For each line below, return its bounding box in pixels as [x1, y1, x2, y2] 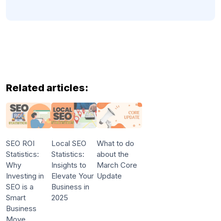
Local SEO [51, 138, 86, 148]
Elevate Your [51, 171, 94, 181]
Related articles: [6, 82, 88, 94]
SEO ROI [6, 138, 35, 148]
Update [96, 171, 122, 181]
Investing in [6, 171, 44, 181]
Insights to [51, 160, 86, 170]
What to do [96, 138, 134, 148]
